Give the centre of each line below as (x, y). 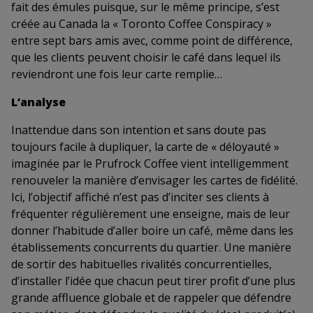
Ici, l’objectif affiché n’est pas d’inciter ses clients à (140, 197)
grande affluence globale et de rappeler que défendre (151, 298)
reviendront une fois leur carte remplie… (117, 74)
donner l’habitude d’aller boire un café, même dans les (152, 231)
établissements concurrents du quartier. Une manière (151, 248)
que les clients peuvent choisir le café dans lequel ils (146, 58)
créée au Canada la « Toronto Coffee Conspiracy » (141, 24)
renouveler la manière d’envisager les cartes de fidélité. (154, 181)
